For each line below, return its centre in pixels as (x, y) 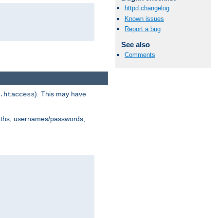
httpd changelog (147, 8)
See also (135, 44)
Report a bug (143, 29)
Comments (140, 55)
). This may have (60, 94)
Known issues (144, 18)
